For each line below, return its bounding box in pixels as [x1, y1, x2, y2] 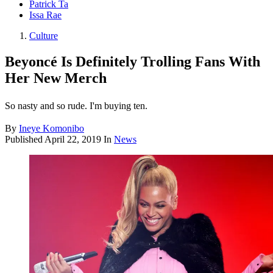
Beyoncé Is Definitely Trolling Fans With [5, 54, 260, 70]
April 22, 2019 [44, 134, 101, 145]
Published [5, 134, 44, 145]
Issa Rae [29, 10, 62, 21]
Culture [29, 30, 58, 41]
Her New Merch [5, 70, 107, 87]
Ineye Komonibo [19, 123, 84, 134]
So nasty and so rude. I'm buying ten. [5, 101, 147, 112]
